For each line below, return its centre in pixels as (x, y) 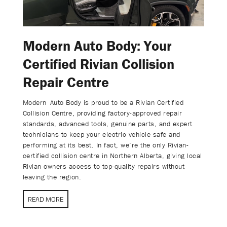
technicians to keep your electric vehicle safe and (101, 135)
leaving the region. (52, 177)
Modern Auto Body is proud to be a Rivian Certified (103, 103)
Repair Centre (66, 82)
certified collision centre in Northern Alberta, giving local (112, 156)
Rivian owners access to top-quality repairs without (104, 166)
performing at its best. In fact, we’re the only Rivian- (106, 145)
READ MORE (45, 199)
